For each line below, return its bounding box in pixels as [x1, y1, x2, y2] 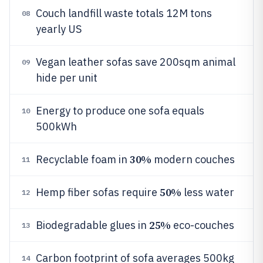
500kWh [36, 120, 77, 133]
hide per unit [36, 71, 97, 85]
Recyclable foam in [36, 153, 130, 166]
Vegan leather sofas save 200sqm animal [36, 55, 235, 69]
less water [181, 186, 234, 199]
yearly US [36, 22, 82, 36]
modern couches [151, 153, 235, 166]
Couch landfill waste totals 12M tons [36, 6, 212, 20]
